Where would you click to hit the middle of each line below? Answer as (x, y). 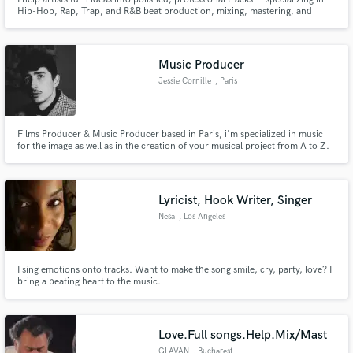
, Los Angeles (202, 216)
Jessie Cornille (185, 82)
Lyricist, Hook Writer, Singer (236, 200)
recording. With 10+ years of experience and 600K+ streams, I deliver (164, 23)
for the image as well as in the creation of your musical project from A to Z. (173, 147)
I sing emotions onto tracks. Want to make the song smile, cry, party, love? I (174, 269)
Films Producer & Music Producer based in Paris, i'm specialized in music (170, 135)
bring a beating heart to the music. (89, 281)
